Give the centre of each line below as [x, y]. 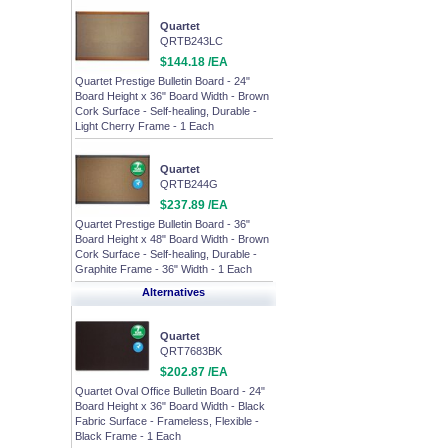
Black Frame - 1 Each [128, 436]
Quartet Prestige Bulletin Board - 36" [162, 224]
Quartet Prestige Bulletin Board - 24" [162, 81]
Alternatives [173, 292]
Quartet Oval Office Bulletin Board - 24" [170, 391]
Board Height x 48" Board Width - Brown [172, 239]
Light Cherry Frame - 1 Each [144, 126]
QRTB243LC [191, 41]
